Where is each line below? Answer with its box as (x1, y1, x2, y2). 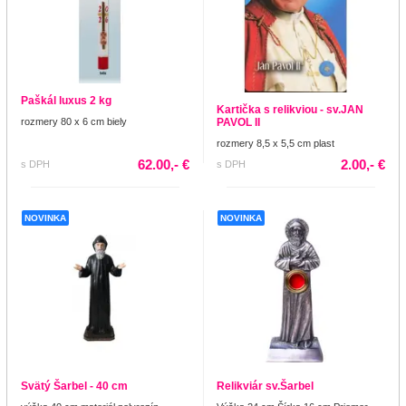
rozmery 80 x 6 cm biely (21, 115, 127, 127)
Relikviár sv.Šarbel (217, 379, 314, 392)
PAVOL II (217, 115, 260, 129)
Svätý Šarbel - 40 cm (21, 379, 128, 392)
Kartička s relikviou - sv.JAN (217, 102, 363, 116)
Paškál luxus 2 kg (21, 93, 111, 107)
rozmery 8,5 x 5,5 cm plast (217, 137, 334, 149)
